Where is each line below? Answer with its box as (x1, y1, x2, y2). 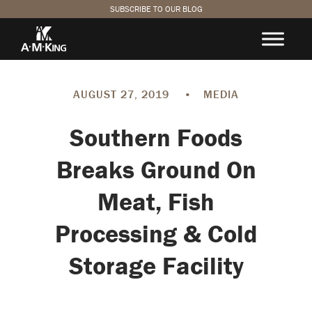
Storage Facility (68, 250, 244, 281)
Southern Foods (70, 122, 242, 153)
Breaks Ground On (56, 154, 256, 185)
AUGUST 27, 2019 (73, 87, 173, 101)
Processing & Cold (55, 218, 257, 249)
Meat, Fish (97, 186, 214, 217)
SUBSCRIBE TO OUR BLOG (109, 3, 203, 14)
